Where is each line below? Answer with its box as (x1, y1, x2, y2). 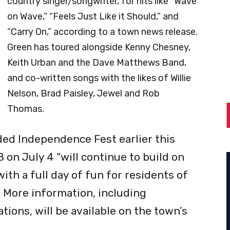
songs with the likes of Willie (71, 72, 191, 84)
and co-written (7, 72, 71, 84)
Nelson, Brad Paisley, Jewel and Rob (7, 87, 160, 99)
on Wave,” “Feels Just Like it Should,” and (7, 10, 179, 22)
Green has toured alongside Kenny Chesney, (7, 41, 190, 53)
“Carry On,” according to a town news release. (7, 26, 198, 37)
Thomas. (7, 103, 44, 114)
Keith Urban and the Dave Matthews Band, (7, 56, 186, 68)
